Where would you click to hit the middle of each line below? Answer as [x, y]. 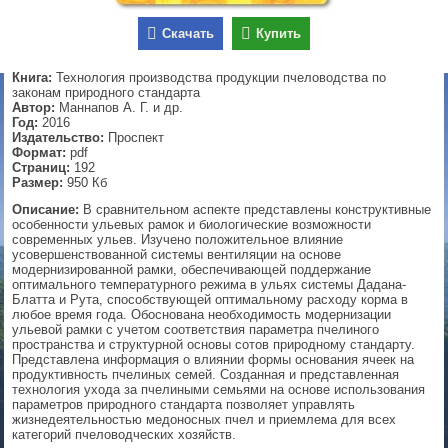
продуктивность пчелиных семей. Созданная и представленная [206, 375]
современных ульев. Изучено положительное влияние [178, 240]
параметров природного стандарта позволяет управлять [184, 405]
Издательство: [58, 138]
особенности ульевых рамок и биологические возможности [192, 225]
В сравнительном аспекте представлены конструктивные [255, 210]
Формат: [39, 153]
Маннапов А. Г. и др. [119, 108]
